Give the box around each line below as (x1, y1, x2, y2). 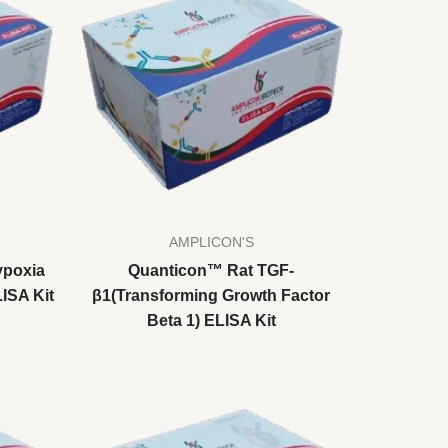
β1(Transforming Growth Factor (92, 287, 330, 305)
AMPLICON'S (168, 235, 254, 251)
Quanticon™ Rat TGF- (128, 262, 294, 280)
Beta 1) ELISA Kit (146, 312, 276, 330)
